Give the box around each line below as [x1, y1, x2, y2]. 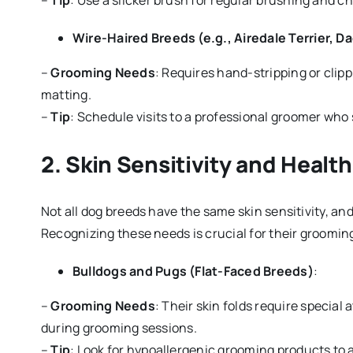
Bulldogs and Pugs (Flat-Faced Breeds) [72, 262, 314, 281]
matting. [40, 86, 91, 104]
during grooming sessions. [40, 319, 197, 337]
